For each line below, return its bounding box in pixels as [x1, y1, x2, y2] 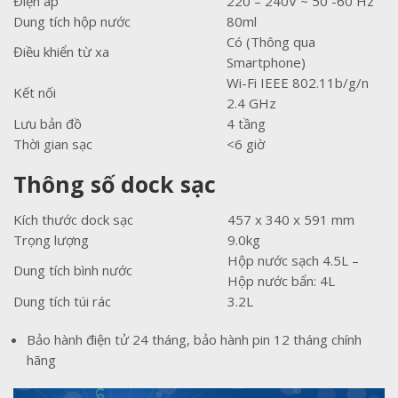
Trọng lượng [13, 231, 89, 249]
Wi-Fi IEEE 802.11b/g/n [227, 74, 369, 92]
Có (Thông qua [227, 33, 315, 51]
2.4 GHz [227, 94, 276, 112]
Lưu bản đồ [13, 115, 82, 132]
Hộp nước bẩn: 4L [227, 272, 335, 290]
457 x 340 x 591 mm [227, 211, 354, 228]
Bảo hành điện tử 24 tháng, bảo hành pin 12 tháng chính [27, 330, 362, 348]
